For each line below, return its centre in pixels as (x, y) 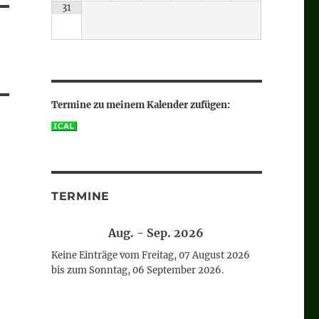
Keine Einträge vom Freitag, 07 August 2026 (150, 256)
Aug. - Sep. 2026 (156, 233)
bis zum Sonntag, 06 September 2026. (137, 271)
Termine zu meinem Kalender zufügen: (140, 105)
